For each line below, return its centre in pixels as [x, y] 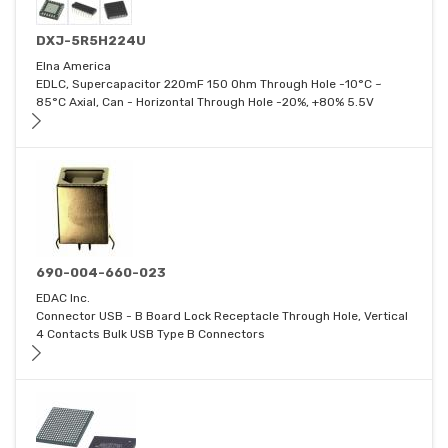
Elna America [73, 66]
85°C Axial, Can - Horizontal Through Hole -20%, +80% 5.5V [205, 102]
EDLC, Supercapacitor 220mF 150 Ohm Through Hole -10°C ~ [209, 84]
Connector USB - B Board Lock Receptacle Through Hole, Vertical [222, 316]
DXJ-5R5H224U [91, 41]
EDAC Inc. [63, 298]
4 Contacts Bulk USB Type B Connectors [150, 334]
